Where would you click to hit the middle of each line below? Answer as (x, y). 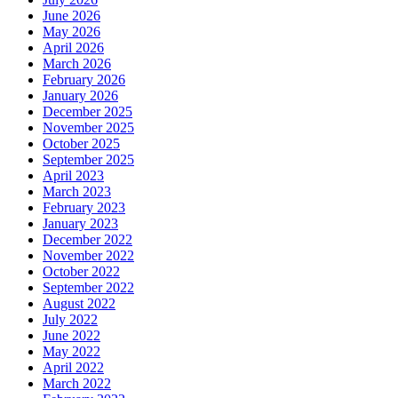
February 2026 (84, 79)
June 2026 (72, 15)
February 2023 (84, 207)
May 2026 (72, 31)
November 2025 (88, 127)
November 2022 (88, 255)
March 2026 (77, 63)
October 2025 (81, 143)
